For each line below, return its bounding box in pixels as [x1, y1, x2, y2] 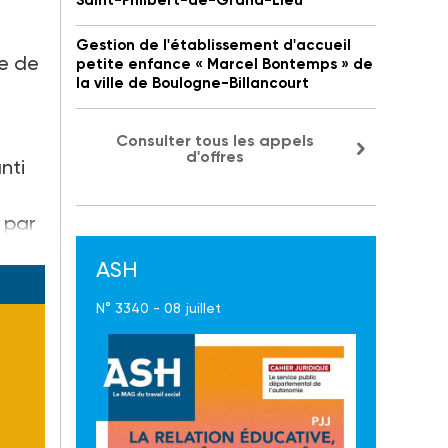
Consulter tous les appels [116, 131, 314, 151]
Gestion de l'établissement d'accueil [76, 36, 351, 55]
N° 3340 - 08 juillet [96, 300, 221, 317]
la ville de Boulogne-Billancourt [76, 74, 309, 93]
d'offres [186, 147, 244, 167]
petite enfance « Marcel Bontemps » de [76, 55, 373, 74]
